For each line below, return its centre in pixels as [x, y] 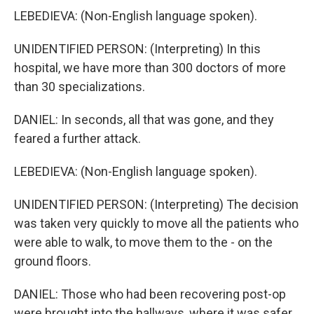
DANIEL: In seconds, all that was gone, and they [144, 120]
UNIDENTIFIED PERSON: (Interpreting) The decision [156, 204]
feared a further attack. [77, 138]
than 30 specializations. [80, 87]
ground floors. [53, 261]
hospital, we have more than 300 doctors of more [150, 68]
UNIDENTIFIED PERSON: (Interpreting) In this [137, 49]
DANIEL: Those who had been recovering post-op [150, 294]
